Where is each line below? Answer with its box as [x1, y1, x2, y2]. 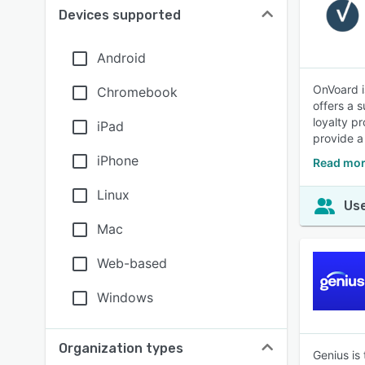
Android [97, 50, 146, 66]
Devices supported [59, 7, 181, 23]
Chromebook [97, 84, 178, 100]
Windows [97, 289, 153, 306]
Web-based [97, 255, 167, 271]
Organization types [59, 341, 183, 356]
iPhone [97, 152, 139, 169]
